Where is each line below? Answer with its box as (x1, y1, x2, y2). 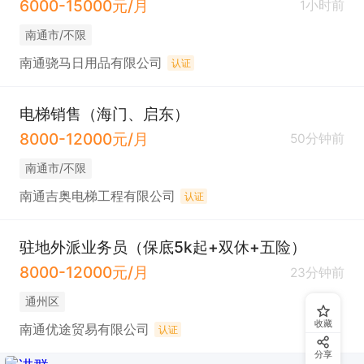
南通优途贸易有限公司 (19, 322, 149, 338)
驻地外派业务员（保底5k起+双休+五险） (19, 237, 306, 258)
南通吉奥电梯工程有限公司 (19, 188, 175, 205)
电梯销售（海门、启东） (19, 104, 189, 124)
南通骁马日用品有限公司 (19, 54, 162, 71)
